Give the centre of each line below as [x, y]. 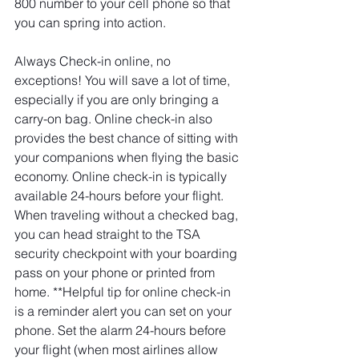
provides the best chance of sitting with [128, 138]
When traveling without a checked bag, [128, 215]
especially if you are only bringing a [118, 99]
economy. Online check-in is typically [122, 176]
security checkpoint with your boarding [127, 253]
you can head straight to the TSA [109, 234]
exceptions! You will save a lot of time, [124, 80]
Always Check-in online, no [94, 61]
